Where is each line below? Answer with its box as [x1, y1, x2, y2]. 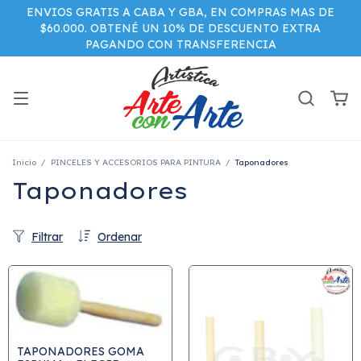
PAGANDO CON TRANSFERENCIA [85, 37, 276, 52]
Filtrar [31, 230, 63, 244]
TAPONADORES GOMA [17, 344, 144, 359]
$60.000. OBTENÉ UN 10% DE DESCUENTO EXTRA [40, 21, 321, 35]
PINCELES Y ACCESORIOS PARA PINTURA [51, 157, 221, 168]
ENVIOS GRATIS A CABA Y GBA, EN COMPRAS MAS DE [27, 5, 334, 19]
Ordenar [98, 230, 142, 244]
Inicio [12, 157, 36, 168]
